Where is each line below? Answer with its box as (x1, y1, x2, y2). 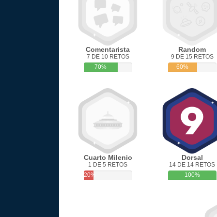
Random (178, 46, 206, 53)
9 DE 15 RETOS (170, 53, 214, 60)
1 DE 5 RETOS (88, 161, 127, 168)
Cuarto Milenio (83, 154, 132, 161)
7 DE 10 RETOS (86, 53, 129, 60)
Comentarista (86, 46, 130, 53)
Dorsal (181, 154, 203, 161)
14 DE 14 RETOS (169, 161, 215, 168)
